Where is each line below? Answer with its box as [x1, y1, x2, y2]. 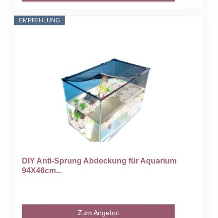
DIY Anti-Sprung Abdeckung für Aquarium [22, 156, 177, 165]
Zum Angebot [77, 208, 119, 217]
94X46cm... [22, 166, 62, 175]
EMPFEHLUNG [19, 17, 60, 24]
